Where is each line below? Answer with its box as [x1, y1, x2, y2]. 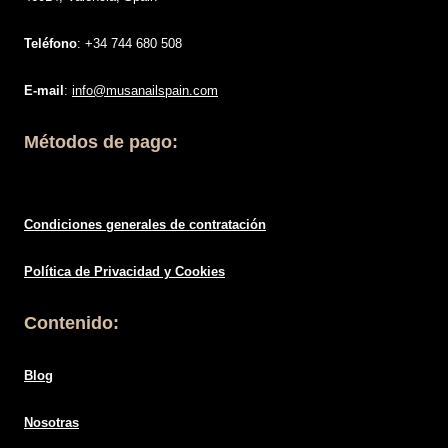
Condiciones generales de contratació [24, 217, 258, 232]
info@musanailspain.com [72, 83, 218, 98]
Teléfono [24, 36, 77, 51]
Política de [24, 264, 94, 279]
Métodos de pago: [24, 132, 178, 152]
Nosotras [24, 415, 79, 430]
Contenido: [24, 313, 119, 333]
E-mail [24, 83, 64, 98]
